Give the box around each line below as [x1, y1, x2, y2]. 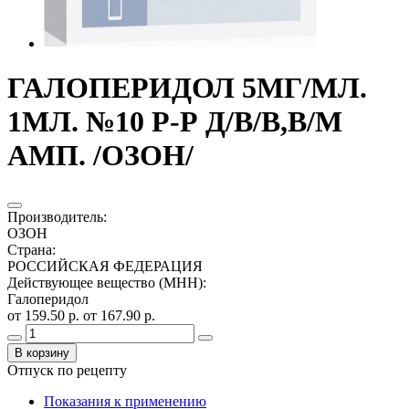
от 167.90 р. [83, 307, 155, 323]
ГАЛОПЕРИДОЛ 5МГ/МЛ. [7, 71, 367, 105]
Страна [7, 241, 52, 257]
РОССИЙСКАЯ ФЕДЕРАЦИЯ [7, 257, 203, 274]
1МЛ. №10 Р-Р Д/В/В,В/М [7, 105, 342, 139]
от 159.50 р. [7, 307, 83, 323]
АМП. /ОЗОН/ [7, 139, 194, 173]
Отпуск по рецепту [7, 362, 127, 378]
